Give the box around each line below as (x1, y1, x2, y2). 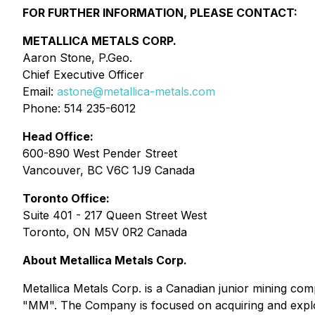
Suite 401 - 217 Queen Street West (22, 208, 207, 222)
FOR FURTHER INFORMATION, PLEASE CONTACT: (22, 6, 297, 20)
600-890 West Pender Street (22, 146, 177, 160)
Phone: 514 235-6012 (22, 101, 136, 115)
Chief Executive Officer (22, 67, 144, 82)
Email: (22, 84, 57, 98)
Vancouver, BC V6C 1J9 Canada (22, 163, 195, 177)
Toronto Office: (22, 191, 110, 205)
